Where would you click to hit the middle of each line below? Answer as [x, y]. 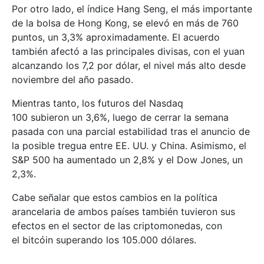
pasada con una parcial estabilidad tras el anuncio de [131, 132]
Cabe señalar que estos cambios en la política [115, 198]
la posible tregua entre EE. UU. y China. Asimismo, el [129, 146]
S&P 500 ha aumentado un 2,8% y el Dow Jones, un [127, 160]
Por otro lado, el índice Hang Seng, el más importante [132, 9]
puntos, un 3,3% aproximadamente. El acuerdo [116, 37]
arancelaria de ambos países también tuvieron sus [123, 212]
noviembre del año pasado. [72, 80]
